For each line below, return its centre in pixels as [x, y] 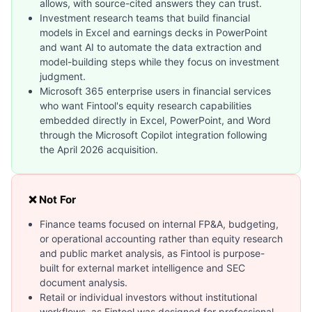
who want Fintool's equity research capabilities [146, 106]
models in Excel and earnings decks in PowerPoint [154, 33]
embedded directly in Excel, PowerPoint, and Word [155, 120]
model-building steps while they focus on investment [159, 62]
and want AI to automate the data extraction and [151, 47]
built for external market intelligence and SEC [142, 268]
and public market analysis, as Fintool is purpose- [152, 253]
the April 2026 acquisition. [99, 150]
